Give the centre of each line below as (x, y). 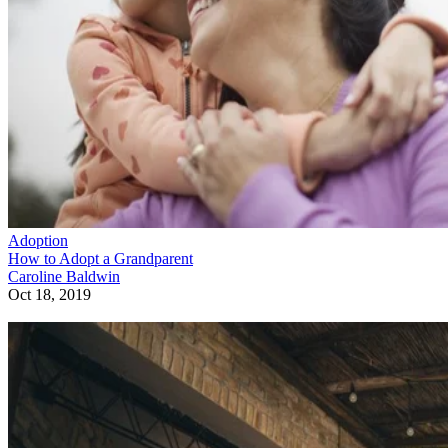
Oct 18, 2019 (49, 232)
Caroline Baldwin (64, 214)
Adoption (38, 178)
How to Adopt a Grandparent (100, 196)
